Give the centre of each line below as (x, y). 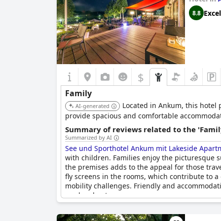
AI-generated (92, 106)
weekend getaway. (95, 195)
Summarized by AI (89, 137)
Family (78, 93)
